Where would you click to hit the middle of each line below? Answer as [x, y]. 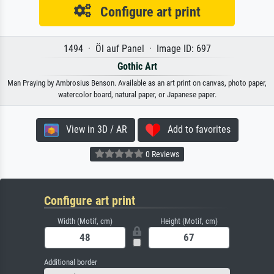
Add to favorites [195, 130]
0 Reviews [161, 154]
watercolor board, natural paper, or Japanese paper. [137, 95]
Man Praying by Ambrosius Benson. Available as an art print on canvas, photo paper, [137, 83]
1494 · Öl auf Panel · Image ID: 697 [137, 49]
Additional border [71, 262]
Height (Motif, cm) [189, 221]
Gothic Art [137, 67]
